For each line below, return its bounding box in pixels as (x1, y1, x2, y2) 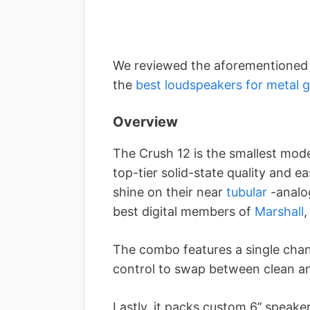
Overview (113, 113, 178, 130)
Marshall (255, 203, 304, 219)
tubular (226, 184, 267, 199)
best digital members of (113, 203, 255, 219)
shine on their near (113, 184, 226, 199)
